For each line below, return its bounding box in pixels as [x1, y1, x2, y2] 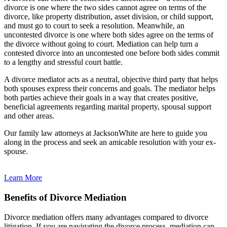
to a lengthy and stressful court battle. [4, 58, 123, 67]
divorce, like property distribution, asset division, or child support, [4, 12, 213, 21]
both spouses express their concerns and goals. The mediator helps [4, 84, 215, 93]
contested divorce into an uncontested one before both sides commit [4, 49, 219, 58]
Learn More [4, 173, 42, 182]
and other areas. [4, 111, 54, 121]
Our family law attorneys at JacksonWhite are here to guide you [4, 129, 207, 138]
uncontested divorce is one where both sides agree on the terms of [4, 30, 213, 40]
